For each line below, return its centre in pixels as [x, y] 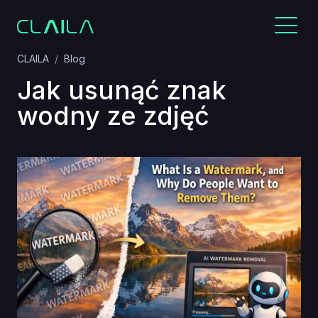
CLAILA [33, 59]
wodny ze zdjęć [113, 116]
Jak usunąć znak [122, 90]
